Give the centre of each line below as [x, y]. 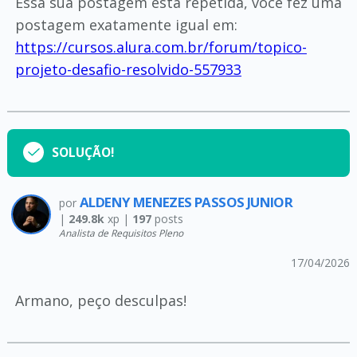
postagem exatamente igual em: [126, 24]
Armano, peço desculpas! [100, 300]
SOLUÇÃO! [82, 152]
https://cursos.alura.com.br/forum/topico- [161, 47]
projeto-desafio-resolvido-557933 [128, 69]
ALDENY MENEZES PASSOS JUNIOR [186, 202]
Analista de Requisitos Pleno [121, 232]
